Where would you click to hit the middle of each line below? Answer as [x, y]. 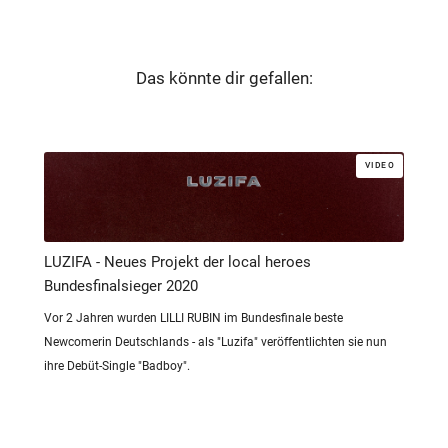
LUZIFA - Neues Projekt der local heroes [177, 262]
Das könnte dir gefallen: [224, 78]
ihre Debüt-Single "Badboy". [117, 366]
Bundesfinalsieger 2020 [121, 286]
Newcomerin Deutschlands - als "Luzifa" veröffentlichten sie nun [215, 342]
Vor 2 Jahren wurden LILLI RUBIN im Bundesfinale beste [193, 318]
